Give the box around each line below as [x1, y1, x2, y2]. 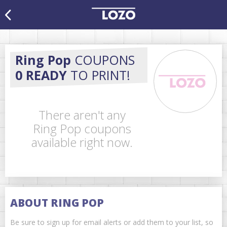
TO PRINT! [67, 66, 130, 84]
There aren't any [38, 106, 126, 123]
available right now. [31, 134, 133, 150]
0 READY [15, 66, 67, 84]
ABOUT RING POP [10, 196, 104, 210]
